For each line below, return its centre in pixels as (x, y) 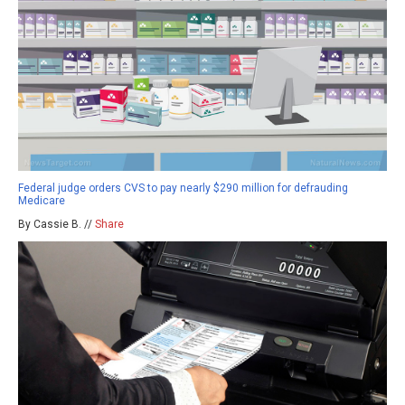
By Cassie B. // (57, 225)
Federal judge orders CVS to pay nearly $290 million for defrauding (183, 188)
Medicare (42, 201)
